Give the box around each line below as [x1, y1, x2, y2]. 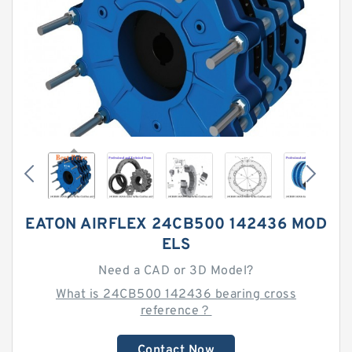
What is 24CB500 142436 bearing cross [56, 287, 296, 302]
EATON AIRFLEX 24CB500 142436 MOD [25, 214, 327, 235]
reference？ [140, 303, 212, 319]
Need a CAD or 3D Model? [98, 263, 254, 279]
